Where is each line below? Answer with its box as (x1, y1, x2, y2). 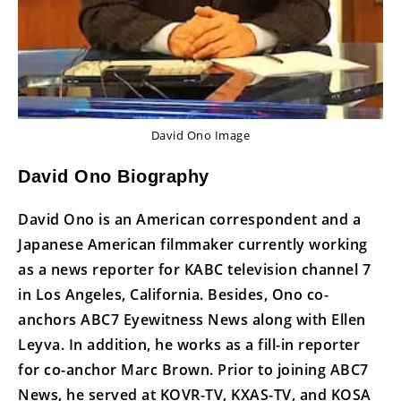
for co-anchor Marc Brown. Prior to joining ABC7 (18, 359, 369, 380)
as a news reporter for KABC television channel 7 (18, 259, 371, 279)
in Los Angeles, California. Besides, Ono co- (18, 284, 328, 304)
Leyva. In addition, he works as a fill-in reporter (18, 334, 360, 354)
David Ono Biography (18, 166, 209, 186)
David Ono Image (150, 126, 251, 143)
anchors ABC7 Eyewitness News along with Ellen (18, 309, 366, 329)
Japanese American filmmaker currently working (18, 234, 368, 254)
